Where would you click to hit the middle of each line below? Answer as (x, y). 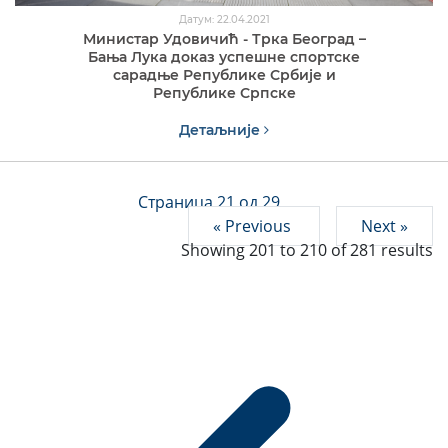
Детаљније (221, 129)
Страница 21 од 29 (209, 201)
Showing (215, 249)
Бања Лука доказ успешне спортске (224, 56)
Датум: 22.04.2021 (224, 19)
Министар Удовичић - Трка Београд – (224, 38)
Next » (384, 225)
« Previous (254, 225)
